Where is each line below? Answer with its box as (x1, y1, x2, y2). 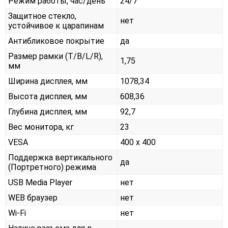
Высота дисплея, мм (8, 91, 87, 101)
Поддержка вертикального (8, 152, 112, 162)
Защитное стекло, (8, 11, 76, 21)
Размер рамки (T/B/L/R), (8, 51, 103, 61)
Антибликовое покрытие (8, 36, 104, 46)
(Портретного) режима (8, 162, 96, 172)
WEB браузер (8, 192, 58, 203)
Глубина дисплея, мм (8, 106, 87, 117)
